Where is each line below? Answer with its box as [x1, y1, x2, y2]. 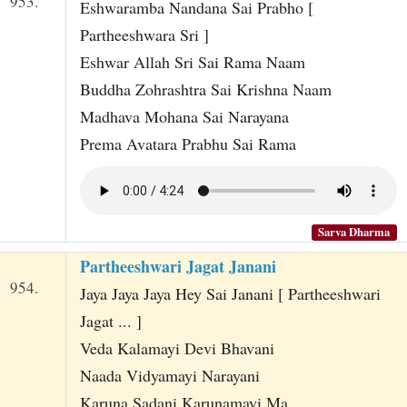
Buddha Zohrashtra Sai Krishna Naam [79, 77, 332, 100]
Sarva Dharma [318, 223, 391, 241]
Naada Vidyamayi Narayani [79, 364, 260, 387]
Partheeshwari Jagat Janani [79, 254, 276, 279]
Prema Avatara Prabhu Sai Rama [79, 132, 296, 154]
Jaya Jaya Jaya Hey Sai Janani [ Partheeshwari [79, 283, 381, 305]
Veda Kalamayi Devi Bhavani [79, 337, 274, 360]
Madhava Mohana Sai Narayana [79, 104, 289, 127]
